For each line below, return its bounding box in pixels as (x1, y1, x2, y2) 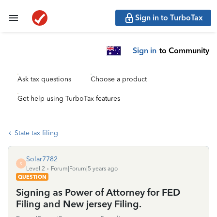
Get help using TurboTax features (17, 94, 120, 103)
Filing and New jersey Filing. (16, 198, 141, 210)
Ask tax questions (17, 75, 71, 83)
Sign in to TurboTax (135, 13, 203, 22)
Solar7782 (26, 155, 58, 163)
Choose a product (91, 75, 147, 83)
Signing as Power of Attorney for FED (16, 186, 180, 198)
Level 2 (26, 165, 45, 172)
